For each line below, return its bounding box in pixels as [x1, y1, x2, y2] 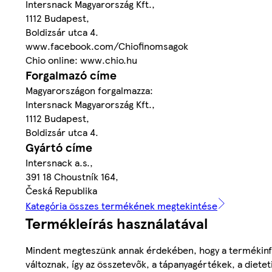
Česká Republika [25, 183, 97, 198]
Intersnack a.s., [25, 155, 93, 170]
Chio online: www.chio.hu [25, 53, 137, 67]
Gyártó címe [25, 139, 92, 156]
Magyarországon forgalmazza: [25, 83, 153, 98]
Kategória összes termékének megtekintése [25, 199, 217, 213]
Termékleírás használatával [25, 212, 208, 234]
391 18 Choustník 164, [25, 169, 118, 184]
